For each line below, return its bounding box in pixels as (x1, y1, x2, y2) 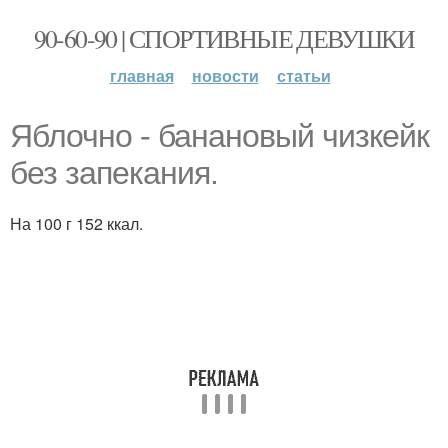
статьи (276, 64, 331, 87)
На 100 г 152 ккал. (10, 212, 143, 235)
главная (109, 64, 174, 87)
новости (191, 64, 259, 87)
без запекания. (10, 155, 218, 191)
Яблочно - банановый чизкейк (10, 118, 429, 154)
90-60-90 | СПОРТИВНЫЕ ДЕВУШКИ (33, 21, 415, 55)
